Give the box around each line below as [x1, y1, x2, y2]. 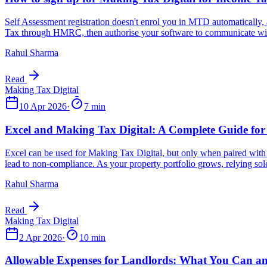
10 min [79, 232, 105, 243]
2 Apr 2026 [19, 232, 62, 243]
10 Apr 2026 [19, 101, 67, 112]
